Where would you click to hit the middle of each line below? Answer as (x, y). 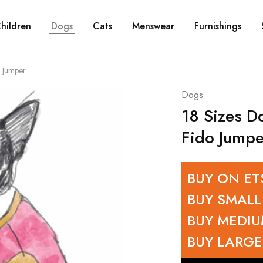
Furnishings (218, 26)
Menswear (153, 26)
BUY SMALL (224, 199)
